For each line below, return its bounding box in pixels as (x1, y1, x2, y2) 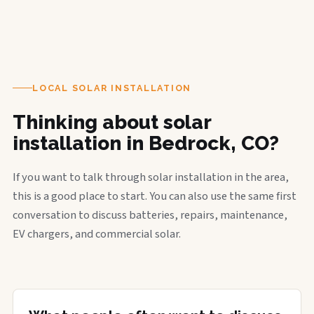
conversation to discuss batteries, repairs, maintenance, (13, 206, 287, 224)
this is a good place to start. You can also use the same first (13, 187, 296, 205)
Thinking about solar (13, 110, 211, 134)
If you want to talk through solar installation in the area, (13, 168, 289, 186)
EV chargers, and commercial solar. (13, 225, 181, 243)
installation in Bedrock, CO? (13, 131, 279, 155)
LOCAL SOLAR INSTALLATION (32, 82, 191, 93)
